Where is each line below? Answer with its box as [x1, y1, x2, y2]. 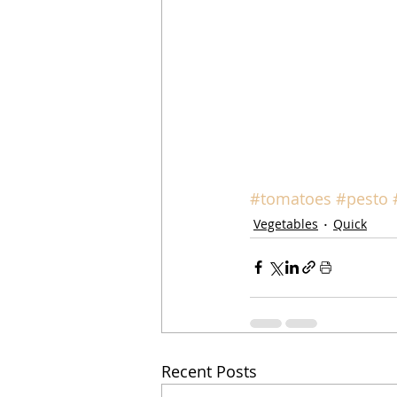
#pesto [336, 187, 388, 209]
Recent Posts [161, 360, 257, 382]
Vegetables [253, 215, 318, 233]
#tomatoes [250, 187, 331, 209]
